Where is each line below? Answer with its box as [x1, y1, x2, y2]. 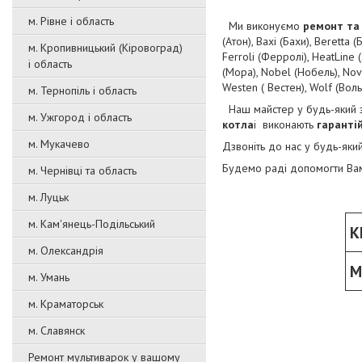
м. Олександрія [28, 243, 103, 258]
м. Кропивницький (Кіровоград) [28, 40, 183, 55]
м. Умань [28, 270, 69, 284]
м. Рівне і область [28, 14, 114, 28]
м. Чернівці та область [28, 163, 137, 178]
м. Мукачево [28, 137, 90, 151]
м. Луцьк [28, 190, 69, 204]
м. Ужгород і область [28, 110, 132, 124]
